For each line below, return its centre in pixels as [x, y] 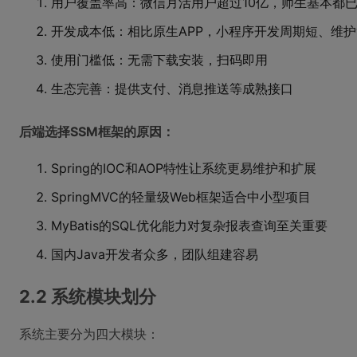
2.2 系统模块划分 [88, 296]
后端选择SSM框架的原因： [97, 131]
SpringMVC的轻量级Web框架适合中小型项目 [181, 197]
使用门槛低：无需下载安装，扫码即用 [159, 60]
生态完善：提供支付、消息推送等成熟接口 [172, 88]
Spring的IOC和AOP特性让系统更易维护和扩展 [184, 168]
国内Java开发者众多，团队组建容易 [155, 254]
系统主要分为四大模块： [89, 334]
